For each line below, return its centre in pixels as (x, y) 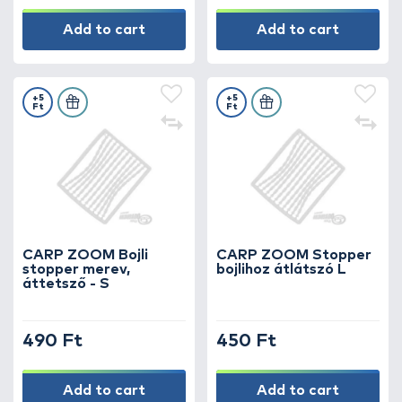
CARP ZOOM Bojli (85, 255)
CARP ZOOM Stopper (294, 255)
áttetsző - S (66, 284)
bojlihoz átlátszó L (281, 269)
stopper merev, (76, 269)
